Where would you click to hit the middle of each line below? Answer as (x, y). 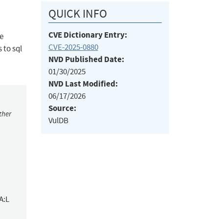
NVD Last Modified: (83, 84)
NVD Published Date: (86, 60)
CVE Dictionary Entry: (88, 35)
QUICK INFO (77, 14)
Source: (62, 109)
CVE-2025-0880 (73, 47)
